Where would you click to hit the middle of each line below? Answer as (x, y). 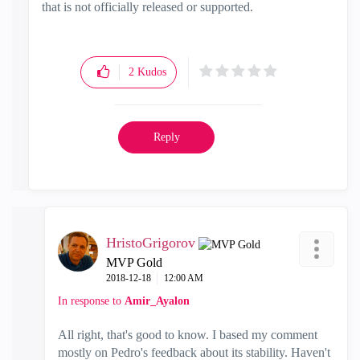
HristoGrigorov (151, 243)
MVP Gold (134, 262)
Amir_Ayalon (157, 301)
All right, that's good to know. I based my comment (188, 335)
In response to (91, 301)
